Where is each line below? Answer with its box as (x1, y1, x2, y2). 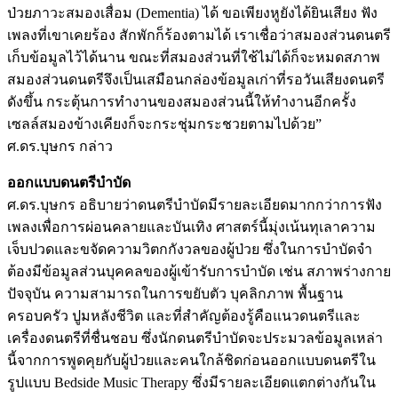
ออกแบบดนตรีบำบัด (7, 174, 131, 190)
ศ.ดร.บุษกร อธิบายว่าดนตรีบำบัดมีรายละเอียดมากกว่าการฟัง (7, 196, 382, 212)
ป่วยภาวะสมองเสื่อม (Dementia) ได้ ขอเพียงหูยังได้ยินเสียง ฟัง (7, 4, 378, 20)
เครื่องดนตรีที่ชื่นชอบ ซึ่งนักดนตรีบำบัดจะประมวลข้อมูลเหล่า (7, 330, 383, 346)
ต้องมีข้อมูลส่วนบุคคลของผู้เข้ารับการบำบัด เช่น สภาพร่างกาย (7, 263, 391, 279)
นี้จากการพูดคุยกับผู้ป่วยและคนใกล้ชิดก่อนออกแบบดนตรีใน (7, 352, 376, 368)
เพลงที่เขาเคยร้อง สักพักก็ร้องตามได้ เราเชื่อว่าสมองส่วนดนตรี (7, 27, 391, 43)
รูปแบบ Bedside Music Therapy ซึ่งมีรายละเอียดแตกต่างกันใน (7, 374, 376, 390)
